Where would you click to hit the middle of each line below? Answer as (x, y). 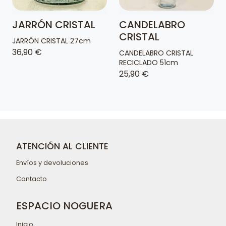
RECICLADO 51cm (149, 63)
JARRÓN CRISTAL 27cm (51, 41)
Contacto (32, 179)
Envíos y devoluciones (52, 162)
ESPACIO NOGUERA (64, 206)
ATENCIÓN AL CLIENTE (62, 146)
